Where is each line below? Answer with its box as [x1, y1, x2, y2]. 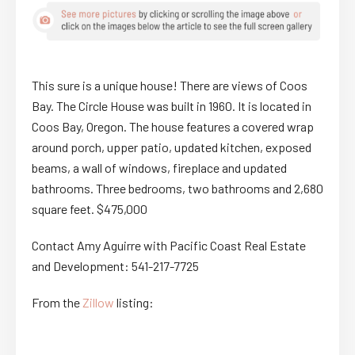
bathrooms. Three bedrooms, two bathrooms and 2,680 [32, 180, 323, 196]
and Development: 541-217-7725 [32, 258, 199, 273]
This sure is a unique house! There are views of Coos [32, 77, 307, 93]
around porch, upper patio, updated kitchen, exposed [32, 139, 311, 155]
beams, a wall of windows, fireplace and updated [32, 159, 287, 175]
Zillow [82, 294, 114, 310]
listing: [114, 294, 154, 310]
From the [32, 294, 82, 310]
